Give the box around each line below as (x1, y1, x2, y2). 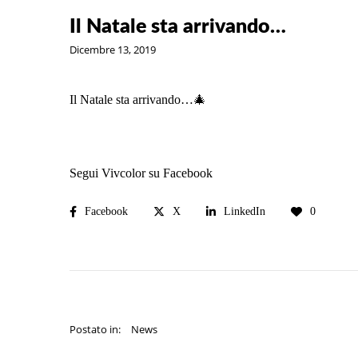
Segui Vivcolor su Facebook (70, 166, 213, 181)
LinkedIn (224, 205, 265, 217)
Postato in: (70, 321, 121, 336)
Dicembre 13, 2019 (70, 42, 156, 58)
